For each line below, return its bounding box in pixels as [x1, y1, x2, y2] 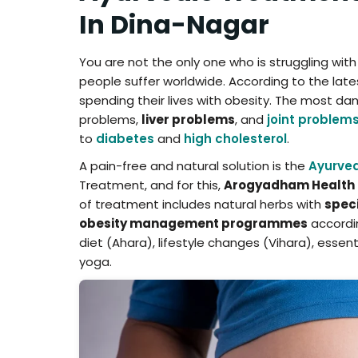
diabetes [96, 129, 154, 147]
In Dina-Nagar [79, 6, 269, 42]
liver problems [141, 110, 235, 128]
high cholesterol [184, 129, 287, 147]
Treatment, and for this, [79, 176, 224, 193]
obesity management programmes [79, 214, 308, 232]
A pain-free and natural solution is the [79, 157, 308, 174]
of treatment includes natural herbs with [79, 195, 324, 213]
